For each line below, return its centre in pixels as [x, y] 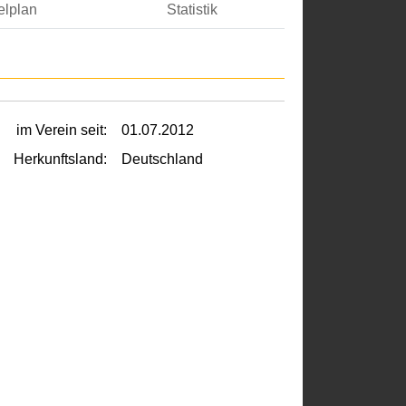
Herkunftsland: [60, 159]
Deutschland [162, 159]
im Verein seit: [62, 130]
